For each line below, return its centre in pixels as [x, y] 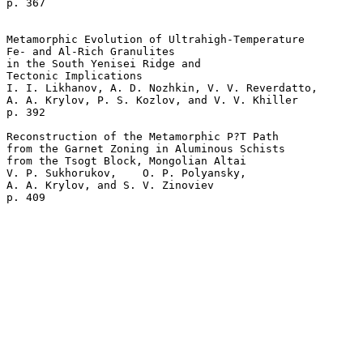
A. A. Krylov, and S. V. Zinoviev [113, 186]
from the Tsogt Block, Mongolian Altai [133, 161]
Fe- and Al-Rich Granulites [94, 52]
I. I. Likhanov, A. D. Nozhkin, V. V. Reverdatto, [165, 88]
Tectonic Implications [81, 76]
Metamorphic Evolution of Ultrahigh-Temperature [159, 40]
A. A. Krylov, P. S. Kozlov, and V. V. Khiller [156, 100]
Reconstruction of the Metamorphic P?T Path [146, 137]
